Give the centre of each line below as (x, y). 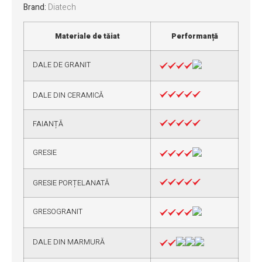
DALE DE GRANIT (62, 65)
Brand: (35, 8)
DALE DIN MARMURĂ (69, 242)
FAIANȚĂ (48, 124)
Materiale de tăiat (87, 37)
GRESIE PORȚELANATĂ (71, 183)
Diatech (62, 8)
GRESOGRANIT (58, 212)
